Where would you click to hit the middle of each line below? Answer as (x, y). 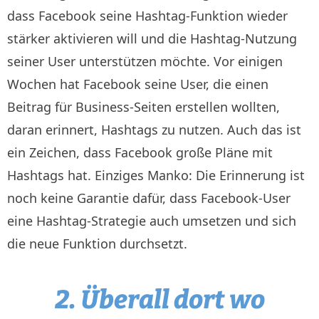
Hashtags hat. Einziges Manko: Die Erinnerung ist (156, 175)
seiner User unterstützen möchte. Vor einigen (145, 61)
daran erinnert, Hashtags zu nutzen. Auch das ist (154, 129)
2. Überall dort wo (159, 299)
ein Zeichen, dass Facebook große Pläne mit (140, 152)
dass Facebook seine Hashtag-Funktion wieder (147, 15)
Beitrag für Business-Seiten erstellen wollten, (143, 106)
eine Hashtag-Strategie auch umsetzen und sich (152, 220)
